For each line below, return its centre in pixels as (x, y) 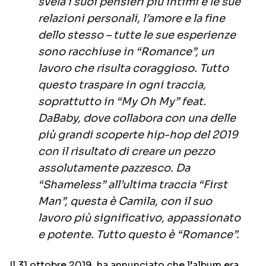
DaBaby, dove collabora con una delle (137, 118)
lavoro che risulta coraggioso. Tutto (133, 69)
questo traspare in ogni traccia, (122, 85)
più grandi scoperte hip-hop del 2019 (138, 135)
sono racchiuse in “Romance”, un (126, 52)
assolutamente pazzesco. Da (114, 168)
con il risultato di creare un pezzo (126, 152)
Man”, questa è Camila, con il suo (125, 202)
